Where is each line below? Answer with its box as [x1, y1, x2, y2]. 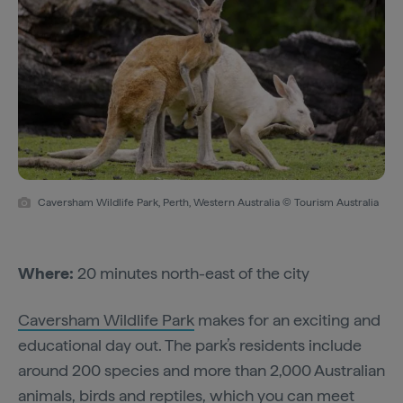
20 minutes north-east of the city [77, 264, 313, 283]
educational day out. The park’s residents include [18, 336, 362, 355]
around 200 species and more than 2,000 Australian [18, 361, 385, 381]
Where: [18, 264, 77, 283]
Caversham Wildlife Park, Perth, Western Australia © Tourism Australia [38, 196, 379, 210]
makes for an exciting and [194, 310, 381, 330]
